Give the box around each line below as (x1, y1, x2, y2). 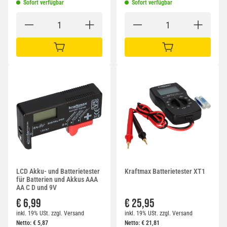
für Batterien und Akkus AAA (16, 175, 98, 184)
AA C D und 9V (16, 183, 57, 192)
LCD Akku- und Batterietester (16, 167, 100, 176)
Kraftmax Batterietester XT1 (125, 167, 205, 176)
